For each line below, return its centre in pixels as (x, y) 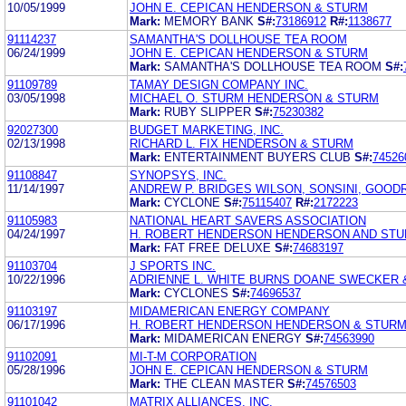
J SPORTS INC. (173, 266)
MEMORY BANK (211, 21)
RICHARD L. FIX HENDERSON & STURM (242, 143)
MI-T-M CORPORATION (193, 356)
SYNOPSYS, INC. (178, 175)
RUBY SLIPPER (209, 111)
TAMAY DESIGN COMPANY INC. (219, 84)
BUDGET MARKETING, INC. (207, 130)
